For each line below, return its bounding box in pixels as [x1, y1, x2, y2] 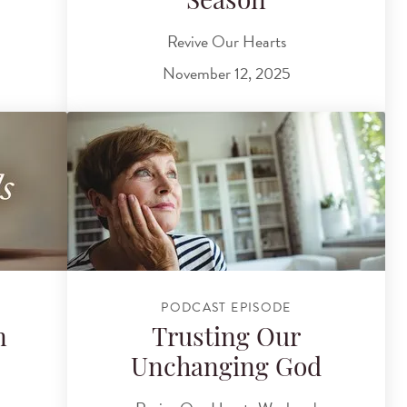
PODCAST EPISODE [161, 297, 292, 317]
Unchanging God [131, 357, 322, 383]
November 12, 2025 [162, 61, 291, 86]
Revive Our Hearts [166, 28, 286, 54]
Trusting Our [152, 327, 301, 353]
